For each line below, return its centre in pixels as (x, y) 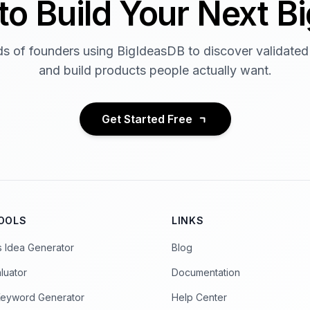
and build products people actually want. (155, 70)
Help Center (199, 297)
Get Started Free (147, 119)
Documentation (206, 272)
